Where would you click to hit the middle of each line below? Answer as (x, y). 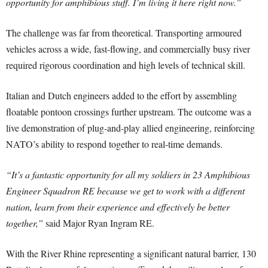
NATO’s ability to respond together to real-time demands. (114, 144)
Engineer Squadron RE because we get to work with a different (125, 191)
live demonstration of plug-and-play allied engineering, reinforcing (130, 128)
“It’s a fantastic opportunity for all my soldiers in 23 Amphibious (128, 175)
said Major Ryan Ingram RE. (99, 223)
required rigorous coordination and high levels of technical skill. (126, 65)
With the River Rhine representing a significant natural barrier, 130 (131, 254)
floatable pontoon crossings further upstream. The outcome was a (129, 112)
